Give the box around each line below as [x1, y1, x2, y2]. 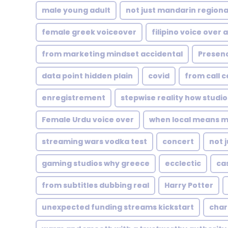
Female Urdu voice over [42, 115, 134, 125]
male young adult [42, 5, 110, 15]
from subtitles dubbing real [42, 180, 149, 190]
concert [162, 136, 194, 147]
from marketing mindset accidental [42, 49, 183, 59]
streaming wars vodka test [42, 136, 147, 147]
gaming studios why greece [42, 158, 150, 168]
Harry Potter [164, 180, 213, 190]
